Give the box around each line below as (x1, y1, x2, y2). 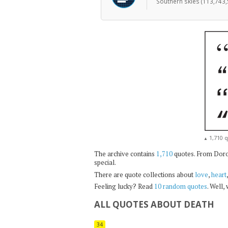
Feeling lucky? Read (94, 182, 154, 191)
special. (94, 158, 116, 167)
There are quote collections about (94, 169, 195, 179)
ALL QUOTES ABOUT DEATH (94, 198, 214, 210)
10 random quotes (154, 182, 207, 191)
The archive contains (94, 149, 156, 158)
